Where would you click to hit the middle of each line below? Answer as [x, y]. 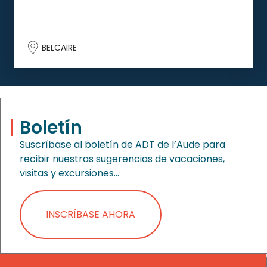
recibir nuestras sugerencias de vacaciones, [122, 159]
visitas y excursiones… [69, 173]
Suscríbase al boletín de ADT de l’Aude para [122, 144]
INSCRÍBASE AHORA [91, 214]
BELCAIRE [58, 47]
